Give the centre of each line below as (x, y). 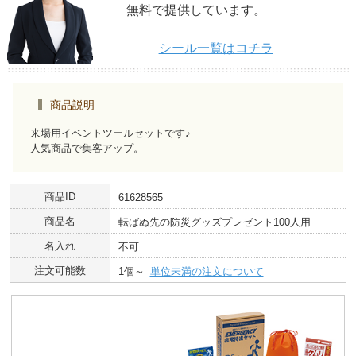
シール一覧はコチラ (216, 48)
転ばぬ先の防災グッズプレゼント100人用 (215, 222)
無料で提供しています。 (197, 10)
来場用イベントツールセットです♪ (110, 133)
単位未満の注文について (207, 271)
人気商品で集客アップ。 (87, 148)
